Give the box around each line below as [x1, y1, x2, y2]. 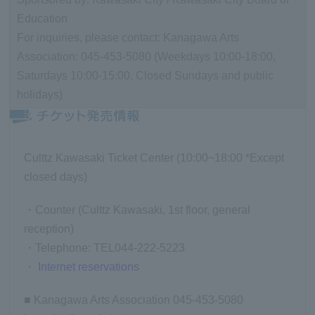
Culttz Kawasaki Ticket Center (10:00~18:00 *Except [24, 151, 285, 164]
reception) [24, 222, 75, 235]
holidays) [17, 88, 63, 101]
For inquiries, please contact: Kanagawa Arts [17, 31, 240, 44]
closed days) [24, 170, 88, 183]
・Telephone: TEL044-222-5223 [24, 241, 186, 254]
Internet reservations [38, 260, 140, 273]
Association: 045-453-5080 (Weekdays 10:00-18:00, [17, 50, 276, 63]
